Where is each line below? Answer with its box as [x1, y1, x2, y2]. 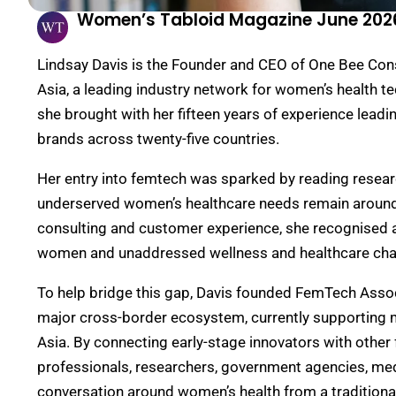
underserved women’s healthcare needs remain [37, 194, 353, 212]
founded [236, 284, 292, 301]
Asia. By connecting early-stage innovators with [37, 333, 355, 351]
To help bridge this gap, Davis [37, 284, 236, 301]
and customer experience [110, 219, 279, 237]
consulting [37, 219, 110, 237]
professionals [37, 358, 129, 376]
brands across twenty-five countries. [37, 130, 279, 148]
